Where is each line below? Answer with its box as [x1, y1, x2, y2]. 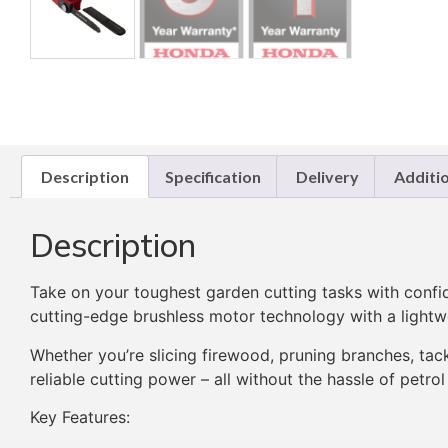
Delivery [295, 166, 359, 186]
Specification [164, 166, 261, 186]
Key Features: [30, 407, 130, 428]
